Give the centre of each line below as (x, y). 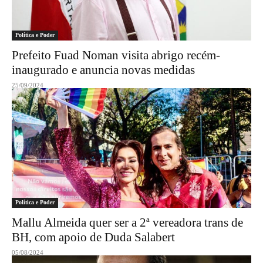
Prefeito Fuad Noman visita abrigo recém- (116, 55)
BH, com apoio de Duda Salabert (93, 237)
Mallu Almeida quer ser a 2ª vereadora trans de (127, 222)
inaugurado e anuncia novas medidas (103, 70)
